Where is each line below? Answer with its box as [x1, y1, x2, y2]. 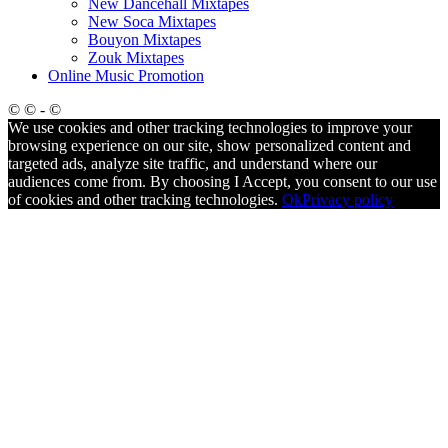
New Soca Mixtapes [88, 12, 216, 30]
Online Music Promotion [48, 66, 204, 84]
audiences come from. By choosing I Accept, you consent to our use [8, 172, 437, 190]
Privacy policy [302, 190, 393, 208]
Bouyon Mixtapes [88, 30, 201, 48]
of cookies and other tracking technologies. [8, 190, 282, 208]
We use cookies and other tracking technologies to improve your [8, 118, 412, 136]
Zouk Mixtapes [88, 48, 184, 66]
